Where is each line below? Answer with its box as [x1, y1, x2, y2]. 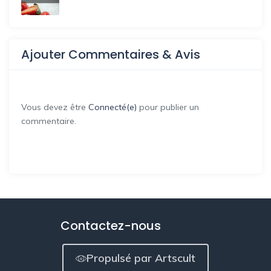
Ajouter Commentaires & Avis [21, 46, 200, 64]
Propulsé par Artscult [87, 251, 195, 266]
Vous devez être [21, 102, 88, 113]
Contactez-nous [60, 217, 161, 235]
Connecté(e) [88, 102, 137, 113]
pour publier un [137, 102, 199, 113]
